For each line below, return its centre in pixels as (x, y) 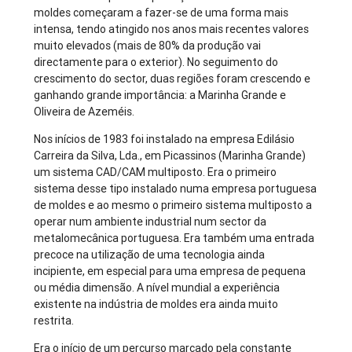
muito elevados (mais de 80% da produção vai (148, 46)
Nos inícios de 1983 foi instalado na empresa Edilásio (165, 139)
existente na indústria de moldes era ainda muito (156, 304)
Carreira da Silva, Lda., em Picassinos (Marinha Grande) (170, 156)
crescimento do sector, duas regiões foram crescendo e (172, 79)
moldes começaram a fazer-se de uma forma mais (161, 13)
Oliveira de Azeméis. (84, 112)
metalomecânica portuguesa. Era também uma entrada (174, 238)
